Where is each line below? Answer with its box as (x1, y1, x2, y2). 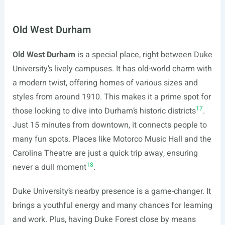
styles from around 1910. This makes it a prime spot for (12, 91, 211, 103)
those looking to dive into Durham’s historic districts (12, 105, 196, 117)
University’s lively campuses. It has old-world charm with (12, 63, 212, 75)
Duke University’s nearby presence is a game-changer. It (12, 185, 211, 197)
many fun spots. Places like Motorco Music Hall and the (12, 133, 211, 145)
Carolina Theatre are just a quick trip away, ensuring (12, 147, 198, 159)
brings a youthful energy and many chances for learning (12, 199, 212, 211)
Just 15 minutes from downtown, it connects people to (12, 119, 207, 131)
